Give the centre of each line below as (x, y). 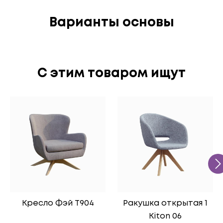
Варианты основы (111, 23)
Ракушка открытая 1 (165, 203)
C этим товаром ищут (111, 74)
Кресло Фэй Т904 (58, 203)
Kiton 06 (165, 216)
